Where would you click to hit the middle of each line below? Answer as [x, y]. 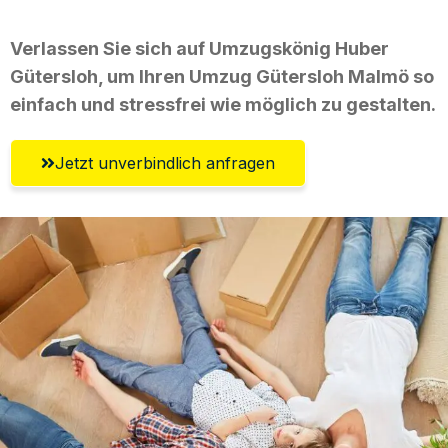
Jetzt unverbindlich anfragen [165, 162]
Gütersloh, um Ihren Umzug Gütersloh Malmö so [222, 76]
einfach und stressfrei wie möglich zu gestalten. [223, 104]
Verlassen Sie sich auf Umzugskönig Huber [199, 48]
